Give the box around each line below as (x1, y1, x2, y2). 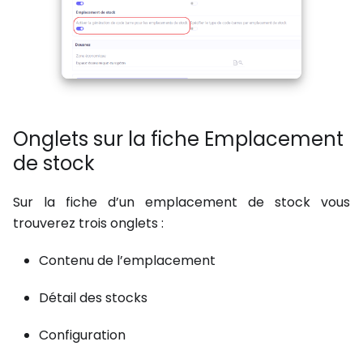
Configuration (39, 326, 126, 345)
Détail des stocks (39, 288, 147, 308)
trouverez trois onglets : (13, 214, 164, 233)
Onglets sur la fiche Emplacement (13, 126, 344, 153)
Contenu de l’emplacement (39, 251, 216, 271)
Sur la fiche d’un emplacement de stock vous (13, 193, 350, 212)
